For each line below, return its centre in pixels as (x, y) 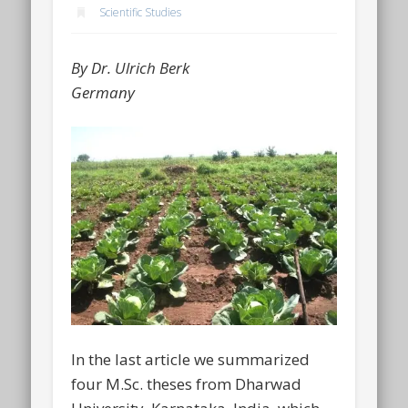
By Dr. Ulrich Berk (131, 67)
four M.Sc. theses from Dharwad (187, 384)
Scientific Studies (141, 13)
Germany (103, 92)
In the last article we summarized (191, 360)
